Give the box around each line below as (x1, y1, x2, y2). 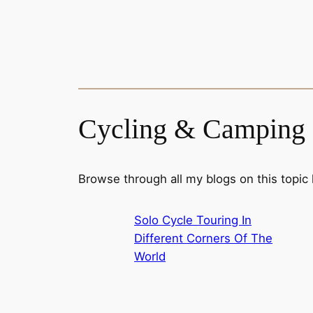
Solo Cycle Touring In (134, 213, 252, 228)
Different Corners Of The (134, 231, 272, 246)
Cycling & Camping (78, 113, 305, 145)
